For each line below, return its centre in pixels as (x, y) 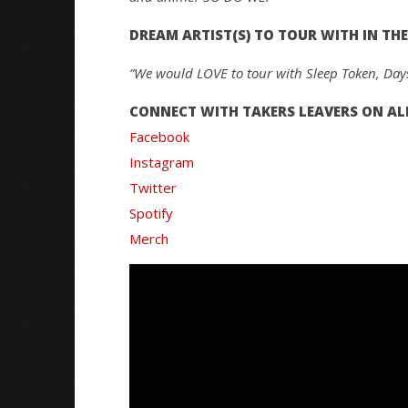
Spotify (151, 213)
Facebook (159, 136)
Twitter (153, 187)
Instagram (161, 162)
